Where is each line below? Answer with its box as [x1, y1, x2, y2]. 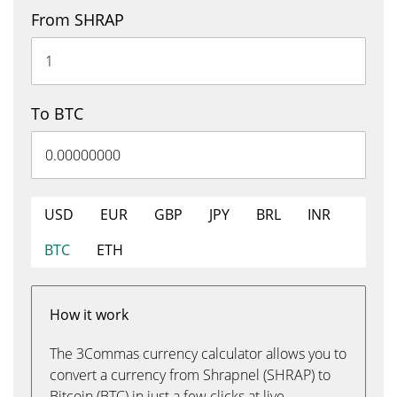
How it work [50, 305, 128, 324]
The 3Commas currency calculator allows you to [50, 344, 346, 363]
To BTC [31, 103, 83, 124]
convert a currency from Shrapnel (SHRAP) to [50, 365, 331, 385]
